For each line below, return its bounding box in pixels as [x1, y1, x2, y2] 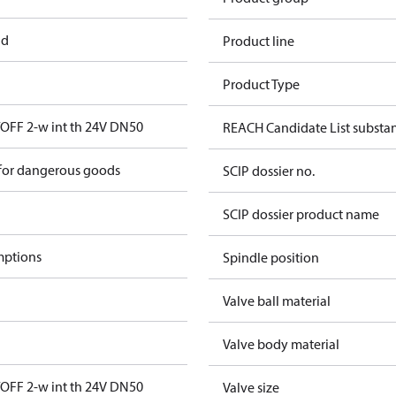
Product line [223, 32, 294, 49]
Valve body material [223, 335, 339, 353]
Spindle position [223, 248, 319, 266]
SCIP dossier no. [223, 162, 315, 179]
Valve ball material [223, 292, 331, 309]
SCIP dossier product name [223, 205, 379, 223]
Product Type [223, 75, 300, 93]
